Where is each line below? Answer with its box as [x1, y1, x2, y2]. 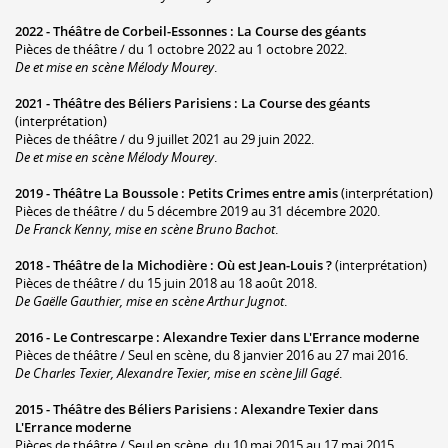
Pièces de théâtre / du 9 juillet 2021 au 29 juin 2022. [15, 129, 314, 148]
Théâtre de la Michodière [53, 255, 207, 274]
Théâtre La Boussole [53, 183, 178, 202]
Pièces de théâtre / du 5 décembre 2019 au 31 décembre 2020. [15, 201, 380, 220]
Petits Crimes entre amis [188, 183, 338, 202]
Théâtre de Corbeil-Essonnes [53, 21, 227, 40]
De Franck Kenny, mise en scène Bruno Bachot [15, 219, 275, 238]
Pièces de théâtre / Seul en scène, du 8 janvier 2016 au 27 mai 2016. [15, 345, 408, 364]
